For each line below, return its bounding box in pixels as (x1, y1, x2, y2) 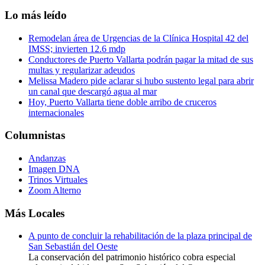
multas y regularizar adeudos (28, 64, 135, 75)
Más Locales (5, 206, 64, 219)
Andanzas (28, 153, 66, 163)
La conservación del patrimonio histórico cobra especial (28, 252, 235, 263)
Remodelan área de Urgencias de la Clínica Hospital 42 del (28, 33, 248, 43)
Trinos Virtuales (28, 174, 88, 185)
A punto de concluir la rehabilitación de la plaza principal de (28, 231, 252, 241)
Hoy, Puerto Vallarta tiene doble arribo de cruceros (28, 96, 216, 107)
